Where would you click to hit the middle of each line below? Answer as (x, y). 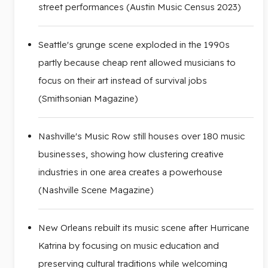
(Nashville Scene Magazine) (96, 190)
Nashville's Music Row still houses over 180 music (141, 136)
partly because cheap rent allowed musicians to (137, 62)
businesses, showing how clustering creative (131, 154)
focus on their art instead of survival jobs (123, 80)
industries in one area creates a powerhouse (130, 172)
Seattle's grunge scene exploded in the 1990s (134, 44)
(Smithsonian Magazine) (88, 98)
